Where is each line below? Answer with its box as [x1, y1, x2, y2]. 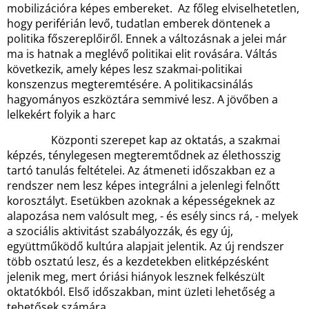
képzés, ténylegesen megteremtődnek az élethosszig [7, 148, 281, 163]
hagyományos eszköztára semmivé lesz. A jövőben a [7, 92, 278, 107]
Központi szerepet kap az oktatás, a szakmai [7, 132, 280, 148]
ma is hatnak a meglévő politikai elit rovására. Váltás [7, 46, 277, 61]
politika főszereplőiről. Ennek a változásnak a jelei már [7, 31, 287, 46]
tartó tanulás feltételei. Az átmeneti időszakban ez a [7, 163, 275, 178]
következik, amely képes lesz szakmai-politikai [7, 61, 242, 77]
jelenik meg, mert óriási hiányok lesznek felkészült [7, 269, 265, 284]
